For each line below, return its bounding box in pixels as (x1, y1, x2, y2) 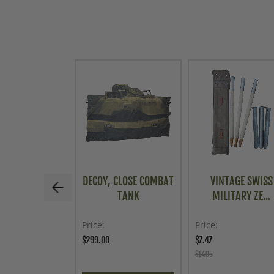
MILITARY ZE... (212, 189, 270, 202)
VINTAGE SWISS (210, 174, 273, 188)
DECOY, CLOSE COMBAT (83, 174, 174, 188)
